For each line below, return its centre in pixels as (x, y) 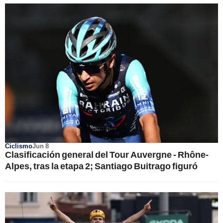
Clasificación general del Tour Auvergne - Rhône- (107, 154)
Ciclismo (19, 146)
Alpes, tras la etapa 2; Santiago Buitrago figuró (101, 166)
